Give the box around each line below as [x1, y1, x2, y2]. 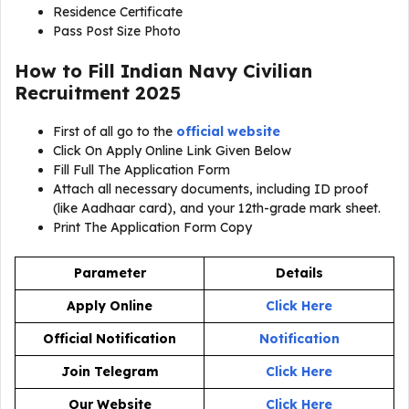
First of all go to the [53, 123, 176, 141]
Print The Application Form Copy [53, 219, 252, 236]
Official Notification [43, 330, 176, 348]
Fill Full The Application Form [53, 162, 230, 179]
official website [176, 123, 280, 141]
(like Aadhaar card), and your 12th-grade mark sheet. [53, 200, 381, 217]
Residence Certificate [53, 4, 183, 21]
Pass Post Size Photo [53, 23, 181, 40]
